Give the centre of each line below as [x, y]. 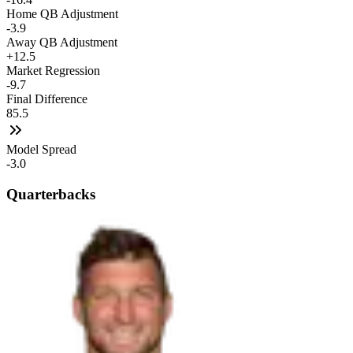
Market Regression [53, 71]
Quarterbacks [51, 194]
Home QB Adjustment [62, 14]
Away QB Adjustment [62, 43]
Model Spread [41, 150]
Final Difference [47, 99]
